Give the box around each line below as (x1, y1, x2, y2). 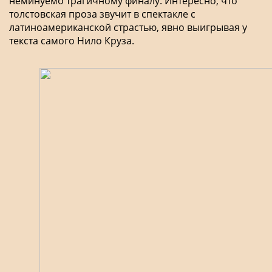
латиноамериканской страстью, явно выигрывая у (9, 20, 247, 34)
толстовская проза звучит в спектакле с (9, 7, 195, 21)
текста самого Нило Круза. (9, 33, 134, 47)
